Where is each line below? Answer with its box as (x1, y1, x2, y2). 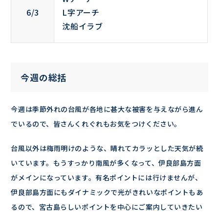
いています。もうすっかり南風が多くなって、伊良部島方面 (11, 158, 201, 168)
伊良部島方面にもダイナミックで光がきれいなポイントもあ (11, 187, 203, 197)
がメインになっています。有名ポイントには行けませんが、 (11, 173, 202, 182)
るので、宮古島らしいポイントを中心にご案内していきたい (11, 202, 203, 212)
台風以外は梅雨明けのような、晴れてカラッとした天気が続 (11, 143, 203, 153)
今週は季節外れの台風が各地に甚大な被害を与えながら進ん (11, 104, 203, 114)
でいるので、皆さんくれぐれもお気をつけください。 (11, 119, 181, 129)
